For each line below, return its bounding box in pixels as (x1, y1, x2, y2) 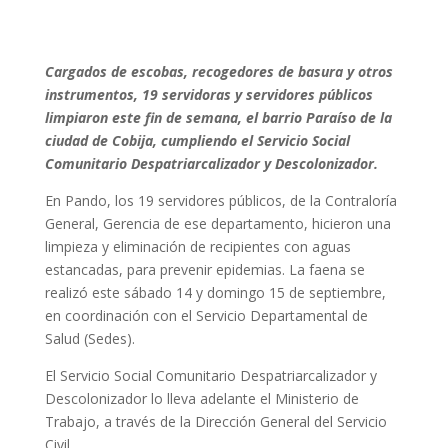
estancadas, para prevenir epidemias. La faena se (44, 260, 365, 279)
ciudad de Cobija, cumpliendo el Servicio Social (44, 131, 350, 150)
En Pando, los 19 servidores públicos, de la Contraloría (44, 191, 397, 210)
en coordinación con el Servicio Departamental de (44, 306, 368, 325)
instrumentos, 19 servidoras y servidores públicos (44, 85, 373, 104)
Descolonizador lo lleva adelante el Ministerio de (44, 389, 359, 408)
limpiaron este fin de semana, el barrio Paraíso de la (44, 108, 392, 127)
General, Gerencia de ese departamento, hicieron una (44, 214, 391, 233)
